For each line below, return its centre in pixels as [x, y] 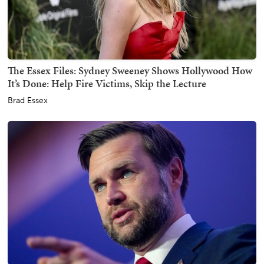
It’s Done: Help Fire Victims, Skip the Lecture [107, 83]
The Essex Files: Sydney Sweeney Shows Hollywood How [130, 70]
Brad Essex [28, 100]
